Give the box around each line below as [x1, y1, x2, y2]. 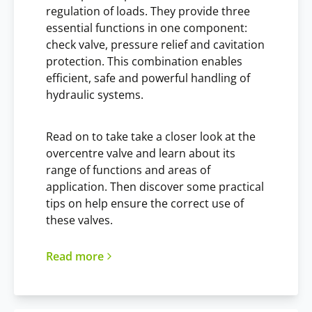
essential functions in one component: [46, 19, 247, 36]
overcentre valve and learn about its [46, 145, 235, 161]
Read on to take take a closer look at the [46, 128, 256, 144]
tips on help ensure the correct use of [46, 195, 244, 211]
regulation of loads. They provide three [46, 3, 250, 19]
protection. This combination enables [46, 53, 242, 69]
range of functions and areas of [46, 162, 210, 178]
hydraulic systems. [46, 86, 143, 102]
